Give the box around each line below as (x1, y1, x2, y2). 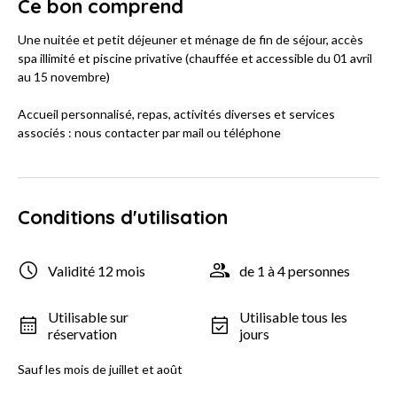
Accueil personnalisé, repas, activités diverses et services (18, 106, 335, 122)
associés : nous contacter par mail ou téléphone (18, 125, 281, 141)
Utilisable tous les (239, 308, 347, 326)
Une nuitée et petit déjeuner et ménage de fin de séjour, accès (18, 32, 363, 48)
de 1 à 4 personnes (239, 261, 350, 279)
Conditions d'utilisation (18, 205, 228, 230)
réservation (48, 325, 117, 343)
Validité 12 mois (48, 261, 145, 279)
